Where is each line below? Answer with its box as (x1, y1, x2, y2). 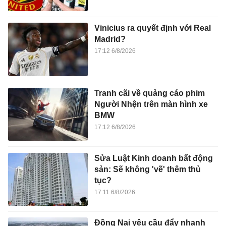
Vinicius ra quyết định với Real (94, 24, 211, 33)
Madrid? (94, 35, 126, 44)
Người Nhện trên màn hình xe (94, 99, 208, 108)
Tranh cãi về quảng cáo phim (94, 88, 205, 97)
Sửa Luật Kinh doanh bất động (94, 153, 213, 162)
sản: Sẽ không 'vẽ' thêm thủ (94, 164, 201, 174)
